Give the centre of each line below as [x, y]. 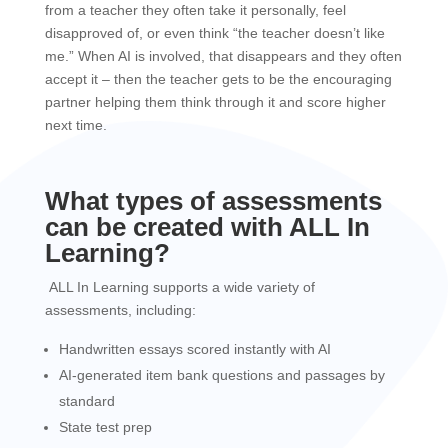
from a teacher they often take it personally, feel [195, 10]
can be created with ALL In [207, 227]
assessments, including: [120, 310]
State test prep [105, 427]
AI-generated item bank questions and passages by [221, 375]
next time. [75, 125]
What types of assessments [213, 201]
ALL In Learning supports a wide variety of [179, 287]
